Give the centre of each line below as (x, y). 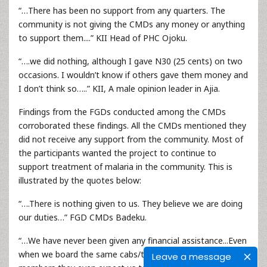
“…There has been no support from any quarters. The (122, 10)
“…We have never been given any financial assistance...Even (133, 240)
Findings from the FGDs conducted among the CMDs (122, 112)
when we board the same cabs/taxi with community (119, 254)
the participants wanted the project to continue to (117, 153)
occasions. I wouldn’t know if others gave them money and (133, 75)
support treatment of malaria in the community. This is (125, 167)
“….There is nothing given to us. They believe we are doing (131, 204)
